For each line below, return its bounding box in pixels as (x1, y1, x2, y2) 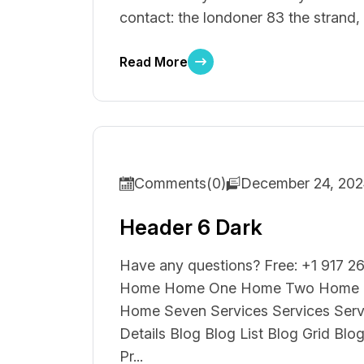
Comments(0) (134, 175, 226, 192)
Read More (119, 54, 188, 70)
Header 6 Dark (119, 214, 262, 240)
